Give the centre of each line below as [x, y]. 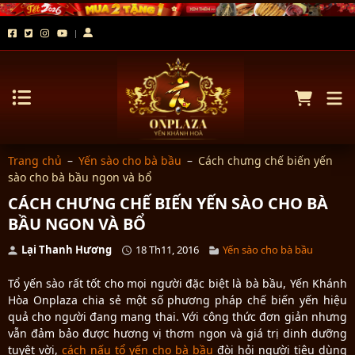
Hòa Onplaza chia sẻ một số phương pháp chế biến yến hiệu [177, 300]
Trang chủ [35, 160]
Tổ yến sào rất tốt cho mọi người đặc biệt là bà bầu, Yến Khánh [177, 283]
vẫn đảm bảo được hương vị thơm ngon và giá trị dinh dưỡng [177, 333]
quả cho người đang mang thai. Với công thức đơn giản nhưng [177, 316]
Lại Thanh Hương [67, 250]
